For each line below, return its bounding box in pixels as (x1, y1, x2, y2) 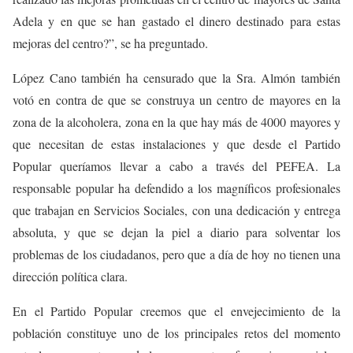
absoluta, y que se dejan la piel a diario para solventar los (13, 224, 340, 241)
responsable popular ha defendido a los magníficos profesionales (13, 180, 340, 197)
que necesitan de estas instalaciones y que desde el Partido (13, 136, 340, 153)
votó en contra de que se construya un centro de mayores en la (13, 91, 340, 109)
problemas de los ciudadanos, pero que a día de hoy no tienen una (13, 246, 340, 263)
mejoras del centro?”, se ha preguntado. (13, 35, 208, 52)
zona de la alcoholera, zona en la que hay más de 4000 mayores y (13, 113, 340, 131)
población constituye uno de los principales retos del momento (13, 325, 340, 342)
